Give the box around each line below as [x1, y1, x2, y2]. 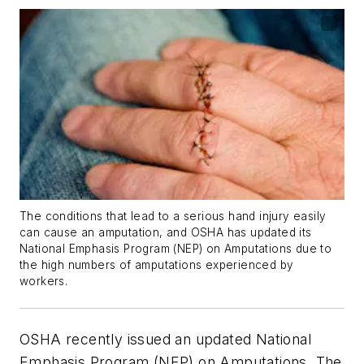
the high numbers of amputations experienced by [19, 258, 294, 272]
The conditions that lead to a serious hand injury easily [19, 210, 327, 223]
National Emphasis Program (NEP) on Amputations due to [19, 242, 332, 256]
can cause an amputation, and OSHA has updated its [19, 226, 312, 240]
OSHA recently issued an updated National [19, 331, 311, 349]
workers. [19, 275, 68, 288]
